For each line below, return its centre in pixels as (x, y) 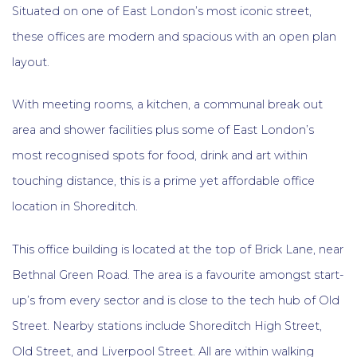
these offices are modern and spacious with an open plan (174, 36)
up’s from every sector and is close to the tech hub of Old (176, 300)
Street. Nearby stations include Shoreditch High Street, (167, 326)
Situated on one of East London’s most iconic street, (162, 11)
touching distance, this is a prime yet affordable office (163, 181)
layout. (31, 62)
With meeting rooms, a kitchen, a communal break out (167, 105)
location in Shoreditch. (75, 207)
